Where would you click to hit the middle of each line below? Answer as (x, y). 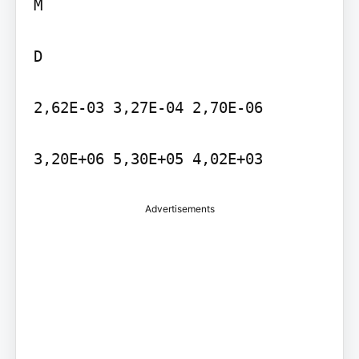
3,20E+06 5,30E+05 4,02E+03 (148, 158)
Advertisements (179, 208)
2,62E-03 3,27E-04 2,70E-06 (148, 107)
